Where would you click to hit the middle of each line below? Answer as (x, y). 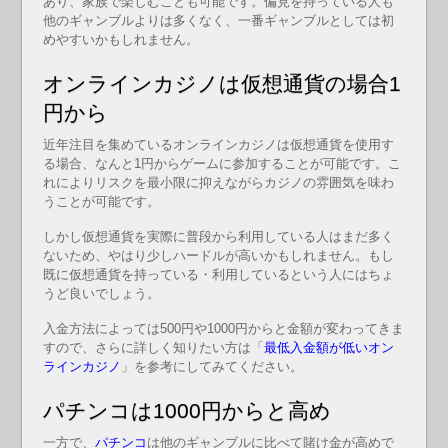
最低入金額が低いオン (328, 347)
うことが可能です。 (101, 202)
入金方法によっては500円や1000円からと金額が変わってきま (223, 328)
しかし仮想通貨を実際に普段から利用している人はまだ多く (218, 236)
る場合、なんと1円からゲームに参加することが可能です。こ (221, 164)
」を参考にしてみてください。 (211, 366)
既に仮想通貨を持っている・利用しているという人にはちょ (218, 274)
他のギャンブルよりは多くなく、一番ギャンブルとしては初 (218, 21)
